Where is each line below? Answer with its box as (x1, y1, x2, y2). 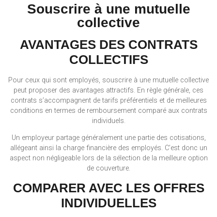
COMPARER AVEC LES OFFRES (13, 180, 204, 195)
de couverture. (87, 164, 130, 173)
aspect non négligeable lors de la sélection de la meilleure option (9, 154, 208, 163)
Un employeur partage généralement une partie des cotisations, (11, 134, 206, 142)
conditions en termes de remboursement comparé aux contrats (10, 106, 207, 115)
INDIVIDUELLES (61, 195, 156, 210)
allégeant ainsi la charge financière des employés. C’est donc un (10, 144, 207, 153)
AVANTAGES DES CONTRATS (19, 37, 198, 52)
